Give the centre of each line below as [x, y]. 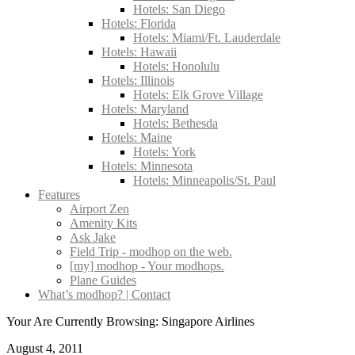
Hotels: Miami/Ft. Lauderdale [207, 38]
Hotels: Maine [137, 137]
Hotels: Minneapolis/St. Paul [204, 180]
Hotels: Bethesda [176, 123]
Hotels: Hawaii [139, 52]
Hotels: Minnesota [147, 166]
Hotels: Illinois [138, 80]
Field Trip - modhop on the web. [151, 252]
